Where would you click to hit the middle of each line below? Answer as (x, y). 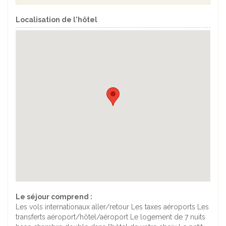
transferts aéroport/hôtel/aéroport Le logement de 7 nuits (110, 217)
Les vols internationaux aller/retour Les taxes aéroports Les (112, 207)
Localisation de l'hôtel (56, 20)
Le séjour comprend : (54, 197)
